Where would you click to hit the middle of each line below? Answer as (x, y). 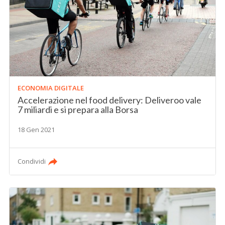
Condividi (32, 161)
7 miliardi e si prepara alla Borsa (78, 110)
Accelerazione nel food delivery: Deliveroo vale (110, 100)
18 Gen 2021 (36, 130)
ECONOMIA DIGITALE (51, 88)
